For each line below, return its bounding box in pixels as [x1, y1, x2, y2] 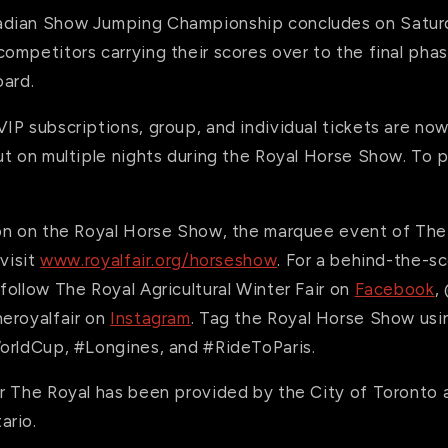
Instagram [110, 307, 191, 328]
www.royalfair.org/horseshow [40, 249, 278, 270]
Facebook [354, 278, 435, 299]
